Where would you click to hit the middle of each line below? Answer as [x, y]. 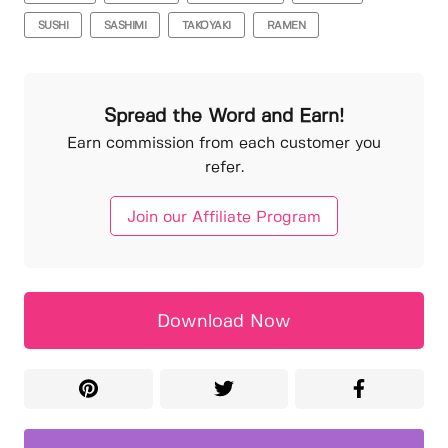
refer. [224, 168]
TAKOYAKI [206, 25]
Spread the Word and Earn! [224, 116]
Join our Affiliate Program [224, 217]
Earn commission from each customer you [224, 144]
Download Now [224, 321]
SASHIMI [125, 25]
